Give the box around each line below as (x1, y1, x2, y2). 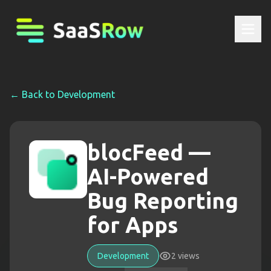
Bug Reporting (87, 188, 238, 213)
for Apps (87, 212, 178, 237)
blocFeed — (87, 140, 211, 165)
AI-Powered (87, 164, 209, 189)
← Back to (10, 89, 57, 100)
